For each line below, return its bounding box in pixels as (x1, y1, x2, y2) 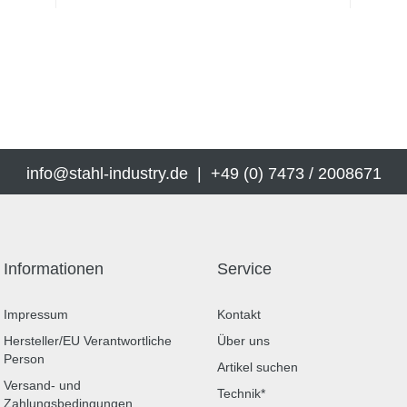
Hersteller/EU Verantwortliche (4, 333, 172, 348)
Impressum (4, 307, 68, 322)
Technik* (217, 386, 265, 401)
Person (4, 352, 45, 366)
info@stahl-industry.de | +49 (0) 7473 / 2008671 (25, 164, 382, 183)
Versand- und (4, 378, 81, 392)
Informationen (4, 260, 104, 278)
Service (217, 260, 272, 278)
